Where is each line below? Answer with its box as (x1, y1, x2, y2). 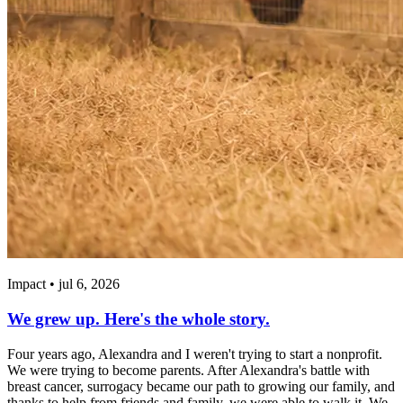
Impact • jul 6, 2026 (7, 276, 120, 292)
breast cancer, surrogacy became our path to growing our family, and (7, 378, 395, 394)
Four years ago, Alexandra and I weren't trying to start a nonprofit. (7, 345, 382, 362)
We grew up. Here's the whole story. (7, 309, 270, 329)
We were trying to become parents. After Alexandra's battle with (7, 362, 370, 378)
